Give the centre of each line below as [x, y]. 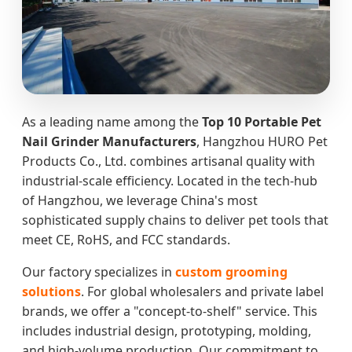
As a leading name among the [112, 121]
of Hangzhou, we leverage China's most [140, 200]
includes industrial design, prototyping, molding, [167, 330]
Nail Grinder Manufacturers [109, 141]
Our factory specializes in [99, 271]
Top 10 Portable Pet [262, 121]
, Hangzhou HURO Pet [262, 141]
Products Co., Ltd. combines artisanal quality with [169, 161]
